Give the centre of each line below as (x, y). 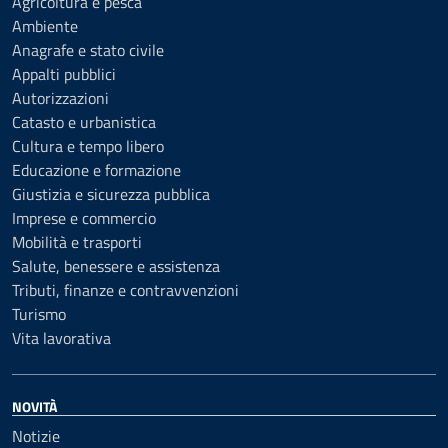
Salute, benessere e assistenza (116, 266)
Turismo (39, 314)
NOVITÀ (34, 406)
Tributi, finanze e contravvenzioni (125, 290)
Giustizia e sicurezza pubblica (111, 194)
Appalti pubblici (64, 74)
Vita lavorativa (61, 338)
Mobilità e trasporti (77, 242)
